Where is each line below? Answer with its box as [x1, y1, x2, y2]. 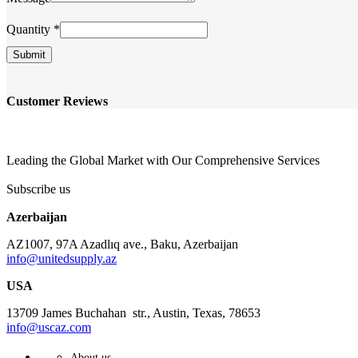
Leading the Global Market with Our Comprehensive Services [6, 153, 320, 167]
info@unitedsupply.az [6, 251, 117, 265]
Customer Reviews [6, 94, 108, 109]
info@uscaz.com [6, 320, 91, 334]
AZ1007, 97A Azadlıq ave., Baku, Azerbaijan [6, 237, 238, 251]
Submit [13, 49, 46, 62]
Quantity [6, 22, 54, 37]
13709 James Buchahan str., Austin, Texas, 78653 [6, 305, 261, 320]
